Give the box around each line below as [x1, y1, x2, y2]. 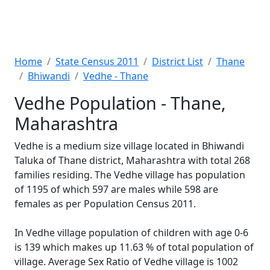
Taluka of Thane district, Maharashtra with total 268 [14, 154, 250, 167]
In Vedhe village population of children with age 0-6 [14, 226, 248, 239]
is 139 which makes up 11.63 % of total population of [14, 240, 254, 254]
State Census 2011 [55, 55, 139, 68]
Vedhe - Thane [83, 69, 148, 83]
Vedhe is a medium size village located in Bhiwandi [14, 139, 244, 152]
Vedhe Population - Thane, [14, 91, 226, 115]
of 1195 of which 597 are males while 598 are [14, 183, 218, 196]
